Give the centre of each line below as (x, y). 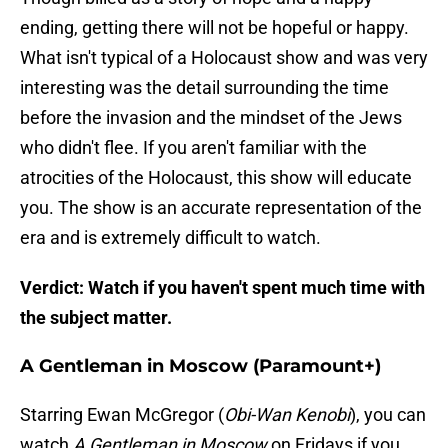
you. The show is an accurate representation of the (221, 208)
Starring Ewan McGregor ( (122, 415)
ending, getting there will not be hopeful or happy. (214, 28)
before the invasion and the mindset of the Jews (211, 118)
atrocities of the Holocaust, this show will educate (216, 178)
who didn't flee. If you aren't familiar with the (193, 148)
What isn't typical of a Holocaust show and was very (224, 58)
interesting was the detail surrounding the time (204, 88)
